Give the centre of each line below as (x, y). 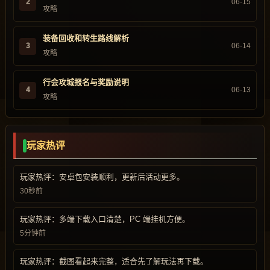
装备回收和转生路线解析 (86, 38)
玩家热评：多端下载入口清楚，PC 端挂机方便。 (105, 219)
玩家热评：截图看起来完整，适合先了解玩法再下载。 (114, 261)
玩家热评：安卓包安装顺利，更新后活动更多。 (102, 177)
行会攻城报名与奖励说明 (86, 82)
